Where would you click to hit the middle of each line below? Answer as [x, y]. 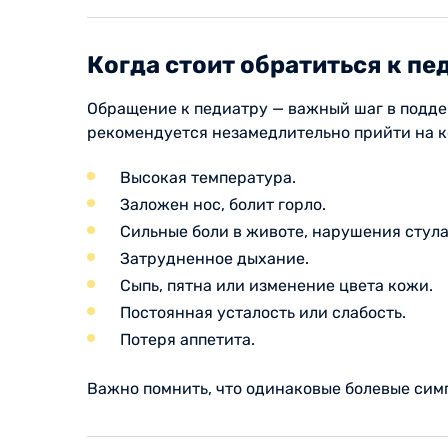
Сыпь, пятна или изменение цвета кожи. [276, 285]
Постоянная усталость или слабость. [263, 312]
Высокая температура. [208, 177]
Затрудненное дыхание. [214, 258]
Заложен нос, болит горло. [223, 204]
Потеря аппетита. [187, 339]
